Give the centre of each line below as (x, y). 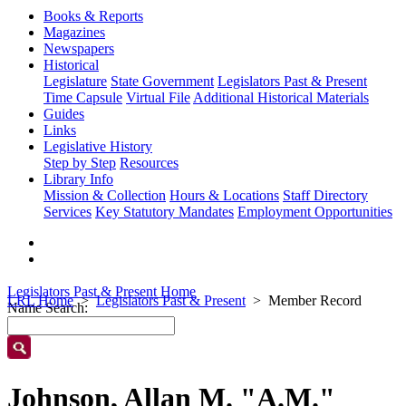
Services (68, 212)
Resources (149, 163)
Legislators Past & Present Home (101, 291)
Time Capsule (83, 97)
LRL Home (40, 300)
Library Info (78, 179)
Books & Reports (93, 16)
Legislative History (98, 146)
